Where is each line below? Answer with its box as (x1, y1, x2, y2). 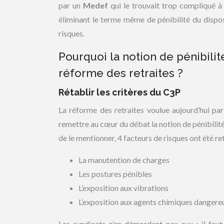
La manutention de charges (78, 155, 169, 164)
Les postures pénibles (78, 169, 152, 178)
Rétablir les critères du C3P (58, 87, 180, 97)
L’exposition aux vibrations (78, 183, 168, 192)
